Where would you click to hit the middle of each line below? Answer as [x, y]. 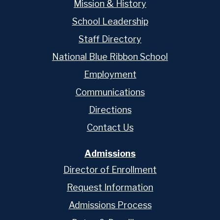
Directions [110, 110]
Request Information [110, 187]
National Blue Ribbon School [110, 57]
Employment [110, 75]
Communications [110, 92]
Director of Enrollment [110, 169]
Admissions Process [110, 205]
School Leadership [110, 22]
